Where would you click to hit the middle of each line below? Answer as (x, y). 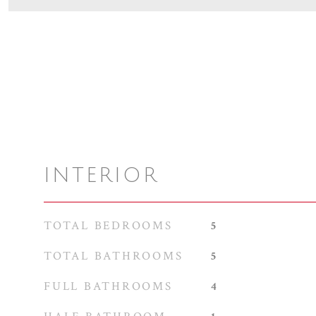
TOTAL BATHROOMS (114, 256)
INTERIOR (101, 176)
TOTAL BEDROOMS (108, 226)
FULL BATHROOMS (108, 286)
